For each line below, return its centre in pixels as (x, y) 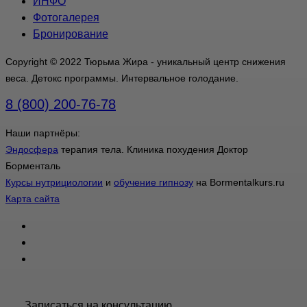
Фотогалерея (66, 17)
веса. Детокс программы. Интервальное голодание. (122, 78)
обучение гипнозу (153, 182)
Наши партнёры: (43, 133)
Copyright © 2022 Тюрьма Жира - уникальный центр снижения (146, 61)
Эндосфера (32, 149)
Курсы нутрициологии (54, 182)
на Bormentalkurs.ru (239, 182)
